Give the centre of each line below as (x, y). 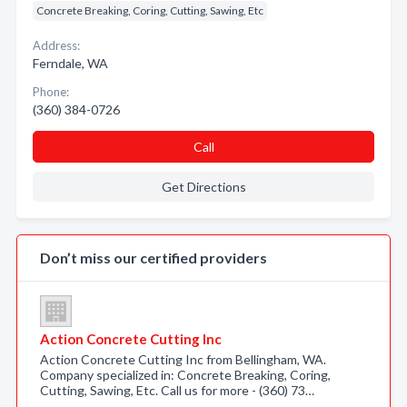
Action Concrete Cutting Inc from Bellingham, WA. (183, 359)
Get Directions (203, 187)
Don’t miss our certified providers (154, 258)
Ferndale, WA (70, 63)
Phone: (51, 92)
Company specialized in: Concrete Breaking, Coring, (185, 375)
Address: (56, 45)
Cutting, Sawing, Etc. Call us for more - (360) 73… (177, 390)
